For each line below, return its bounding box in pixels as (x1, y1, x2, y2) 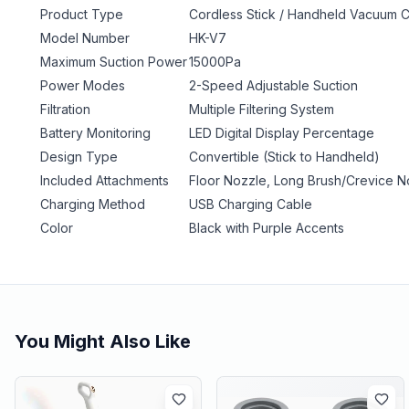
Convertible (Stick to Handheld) (189, 148, 381, 164)
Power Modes (40, 77, 126, 93)
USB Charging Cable (189, 195, 313, 212)
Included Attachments (40, 172, 170, 188)
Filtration (40, 100, 91, 117)
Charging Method (40, 195, 146, 212)
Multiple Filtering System (189, 100, 335, 117)
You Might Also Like (15, 330, 191, 352)
